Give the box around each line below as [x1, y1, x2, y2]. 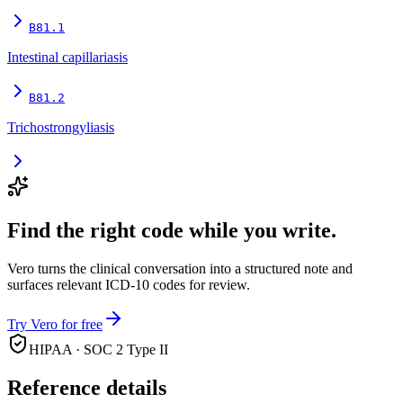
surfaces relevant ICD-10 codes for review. [7, 277, 250, 293]
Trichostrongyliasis [7, 120, 114, 136]
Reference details [7, 376, 166, 400]
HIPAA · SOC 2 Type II [29, 342, 168, 358]
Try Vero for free [7, 317, 103, 333]
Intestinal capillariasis [7, 49, 128, 66]
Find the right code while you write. [7, 219, 336, 243]
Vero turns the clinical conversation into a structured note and [7, 261, 353, 277]
